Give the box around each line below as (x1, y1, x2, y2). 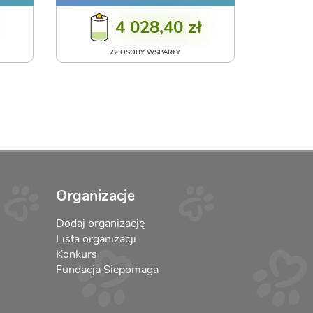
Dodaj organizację (55, 215, 145, 231)
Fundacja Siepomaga (55, 261, 159, 277)
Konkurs (55, 246, 97, 262)
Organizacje (55, 185, 135, 205)
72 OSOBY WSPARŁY (110, 46, 181, 57)
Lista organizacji (55, 231, 136, 247)
